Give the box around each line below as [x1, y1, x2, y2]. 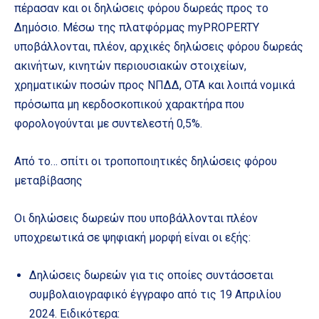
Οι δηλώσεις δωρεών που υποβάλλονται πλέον [14, 211, 258, 226]
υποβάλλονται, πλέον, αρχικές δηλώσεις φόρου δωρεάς [14, 40, 303, 54]
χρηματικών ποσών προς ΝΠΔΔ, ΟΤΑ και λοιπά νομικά [14, 78, 295, 93]
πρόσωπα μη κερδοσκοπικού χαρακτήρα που [14, 98, 244, 112]
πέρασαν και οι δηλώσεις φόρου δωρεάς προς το [14, 1, 268, 16]
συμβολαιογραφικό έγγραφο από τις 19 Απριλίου [29, 288, 281, 302]
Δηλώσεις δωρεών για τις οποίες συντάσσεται [29, 268, 273, 283]
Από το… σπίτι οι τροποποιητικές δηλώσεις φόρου [14, 155, 277, 169]
